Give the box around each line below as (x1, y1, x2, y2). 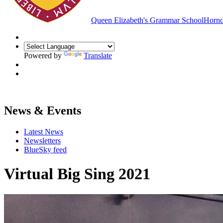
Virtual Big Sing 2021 (4, 165, 150, 183)
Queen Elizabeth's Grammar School (91, 15, 204, 24)
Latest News (24, 127, 63, 136)
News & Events (4, 104, 81, 117)
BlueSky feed (24, 145, 67, 154)
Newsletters (24, 136, 61, 145)
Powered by (24, 51, 64, 60)
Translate (84, 51, 112, 60)
